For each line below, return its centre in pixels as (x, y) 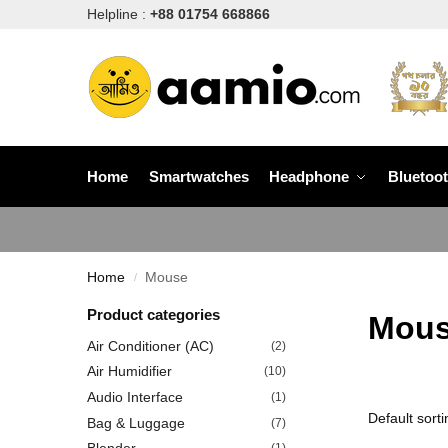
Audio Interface (135, 396)
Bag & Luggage (136, 422)
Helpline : (118, 14)
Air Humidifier (129, 371)
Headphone (309, 176)
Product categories (153, 314)
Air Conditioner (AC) (150, 345)
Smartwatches (198, 176)
